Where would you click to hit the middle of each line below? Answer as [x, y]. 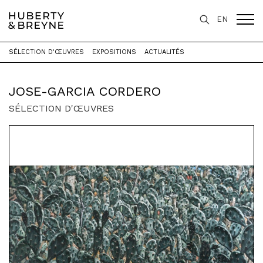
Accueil [21, 57]
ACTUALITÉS [164, 52]
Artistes [55, 57]
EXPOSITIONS [114, 52]
